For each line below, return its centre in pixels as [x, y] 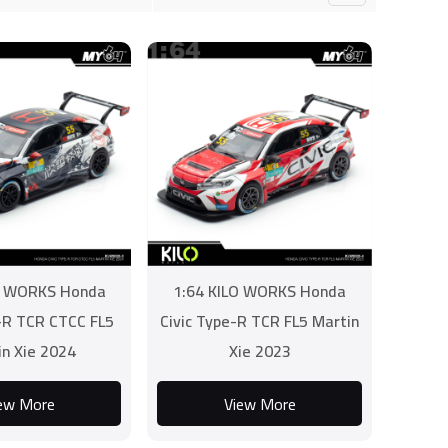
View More [259, 403]
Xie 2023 [259, 351]
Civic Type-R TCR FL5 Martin [260, 321]
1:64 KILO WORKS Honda [260, 291]
